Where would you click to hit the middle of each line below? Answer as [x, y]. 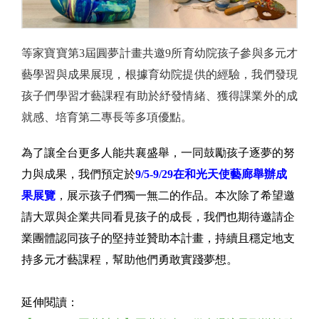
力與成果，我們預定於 [78, 174]
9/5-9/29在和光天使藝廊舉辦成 [211, 174]
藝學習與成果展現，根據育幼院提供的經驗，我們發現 [159, 74]
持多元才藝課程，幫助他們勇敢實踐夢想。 [130, 259]
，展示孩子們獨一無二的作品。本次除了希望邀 [175, 195]
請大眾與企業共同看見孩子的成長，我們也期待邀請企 [158, 216]
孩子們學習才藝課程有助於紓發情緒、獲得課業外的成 [159, 95]
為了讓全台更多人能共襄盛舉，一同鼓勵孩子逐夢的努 [158, 152]
